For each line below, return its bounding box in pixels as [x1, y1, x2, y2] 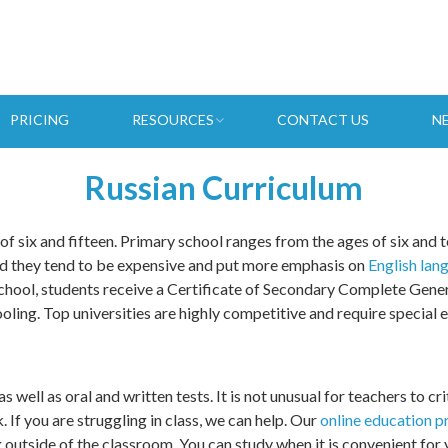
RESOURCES [132, 111, 214, 128]
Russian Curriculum [85, 202, 363, 242]
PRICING [10, 111, 69, 128]
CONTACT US [277, 111, 369, 128]
